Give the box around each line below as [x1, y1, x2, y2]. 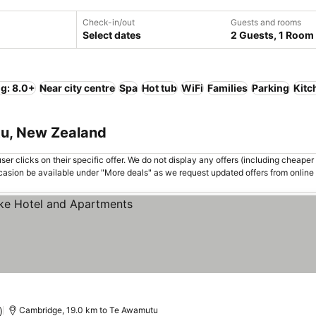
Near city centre [39, 82, 115, 94]
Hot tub [142, 82, 177, 94]
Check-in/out [83, 17, 135, 28]
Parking [252, 82, 289, 94]
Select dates [83, 29, 141, 41]
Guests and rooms [231, 17, 301, 28]
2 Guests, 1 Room [231, 29, 314, 41]
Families [207, 82, 248, 94]
